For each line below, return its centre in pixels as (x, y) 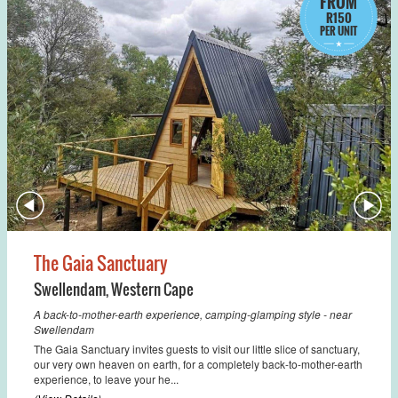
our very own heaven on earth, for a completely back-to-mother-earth (198, 363)
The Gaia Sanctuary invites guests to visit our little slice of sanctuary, (197, 348)
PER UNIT (338, 30)
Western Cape (152, 289)
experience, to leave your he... (106, 378)
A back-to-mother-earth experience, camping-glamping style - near (193, 314)
